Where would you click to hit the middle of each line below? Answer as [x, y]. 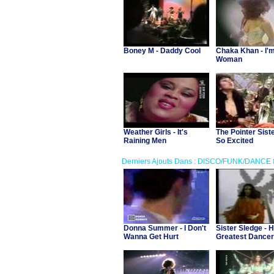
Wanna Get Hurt [151, 237]
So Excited [235, 141]
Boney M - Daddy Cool [162, 51]
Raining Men [145, 141]
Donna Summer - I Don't [165, 228]
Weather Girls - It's [156, 132]
